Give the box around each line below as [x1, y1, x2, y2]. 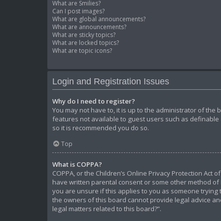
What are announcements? [52, 22, 126, 31]
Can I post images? [52, 6, 105, 15]
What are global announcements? [52, 14, 146, 23]
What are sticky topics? [52, 30, 115, 39]
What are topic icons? [52, 46, 112, 55]
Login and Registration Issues [52, 76, 169, 86]
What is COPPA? [52, 160, 102, 169]
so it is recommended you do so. [52, 123, 149, 132]
